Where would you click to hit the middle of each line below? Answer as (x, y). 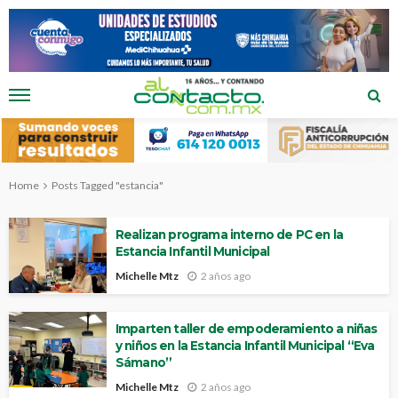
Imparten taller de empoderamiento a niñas (247, 329)
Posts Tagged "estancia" (107, 186)
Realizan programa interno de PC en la (229, 235)
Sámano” (144, 363)
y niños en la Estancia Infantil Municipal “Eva (245, 346)
